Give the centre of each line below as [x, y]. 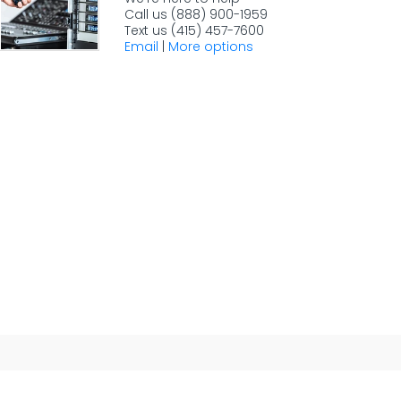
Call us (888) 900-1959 [196, 14]
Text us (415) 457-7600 [194, 30]
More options [211, 47]
